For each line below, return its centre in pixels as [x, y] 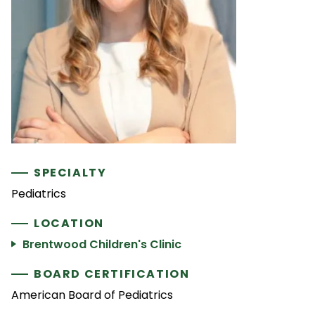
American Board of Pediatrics [92, 295]
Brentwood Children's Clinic [102, 244]
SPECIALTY [70, 172]
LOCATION [69, 223]
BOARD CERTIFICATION [112, 274]
